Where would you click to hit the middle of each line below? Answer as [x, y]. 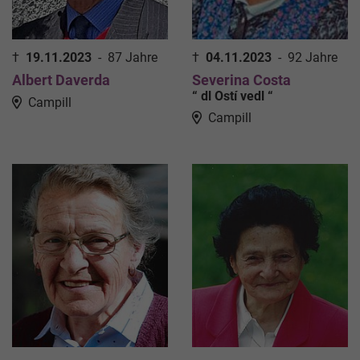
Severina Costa [241, 80]
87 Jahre [133, 57]
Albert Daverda [61, 80]
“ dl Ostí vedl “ [233, 96]
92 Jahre [313, 57]
